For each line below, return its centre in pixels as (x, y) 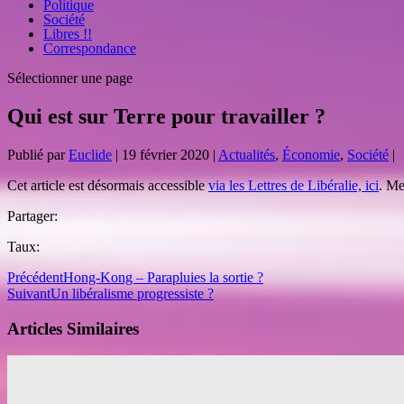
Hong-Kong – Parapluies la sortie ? (163, 277)
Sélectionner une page (70, 78)
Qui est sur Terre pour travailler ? (166, 116)
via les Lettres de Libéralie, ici (294, 185)
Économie (311, 154)
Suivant (29, 293)
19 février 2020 (165, 154)
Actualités (247, 154)
